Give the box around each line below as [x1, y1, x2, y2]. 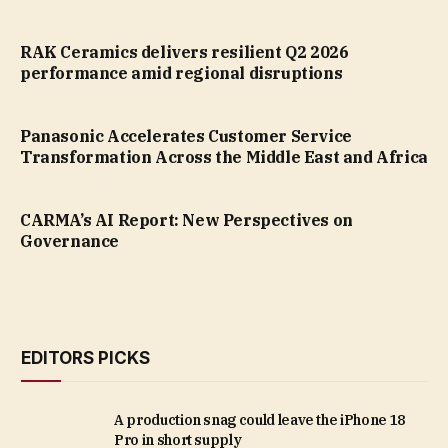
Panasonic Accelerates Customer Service [20, 125, 352, 146]
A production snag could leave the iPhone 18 [114, 410, 405, 429]
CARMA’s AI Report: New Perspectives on [20, 209, 353, 230]
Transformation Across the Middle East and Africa [20, 146, 428, 167]
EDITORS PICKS [21, 347, 150, 368]
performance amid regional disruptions [20, 62, 343, 83]
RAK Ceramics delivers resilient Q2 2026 [20, 41, 349, 62]
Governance [20, 230, 119, 251]
